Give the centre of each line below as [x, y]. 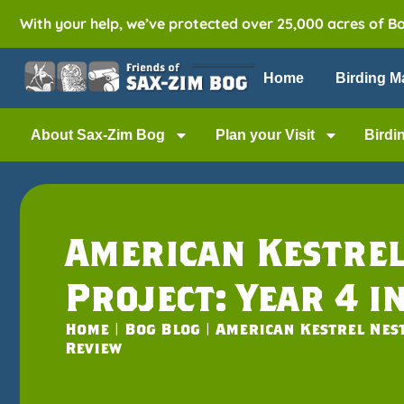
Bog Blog [162, 329]
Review [93, 348]
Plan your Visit [265, 135]
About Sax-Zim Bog [98, 135]
